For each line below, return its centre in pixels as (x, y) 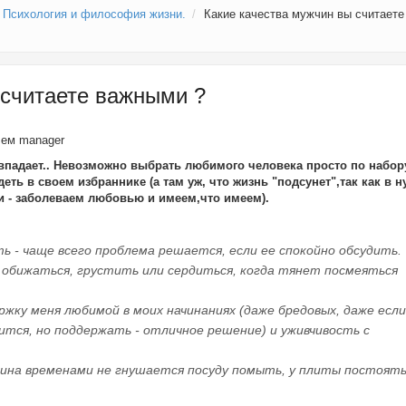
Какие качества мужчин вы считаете (304, 14)
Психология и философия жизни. (94, 14)
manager (42, 140)
